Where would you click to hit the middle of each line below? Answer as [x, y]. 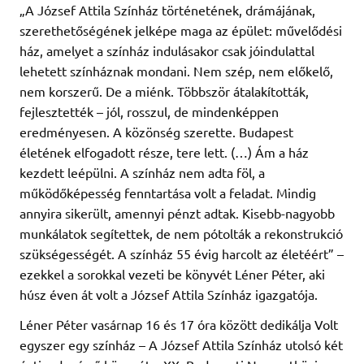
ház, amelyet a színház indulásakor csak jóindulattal [167, 51]
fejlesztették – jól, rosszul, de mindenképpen [149, 112]
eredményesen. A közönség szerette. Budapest [156, 132]
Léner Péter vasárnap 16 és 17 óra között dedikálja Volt [179, 325]
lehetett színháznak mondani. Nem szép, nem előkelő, [176, 71]
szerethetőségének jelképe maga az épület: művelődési [181, 30]
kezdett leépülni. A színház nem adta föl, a [142, 173]
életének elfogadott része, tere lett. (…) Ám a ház [164, 152]
